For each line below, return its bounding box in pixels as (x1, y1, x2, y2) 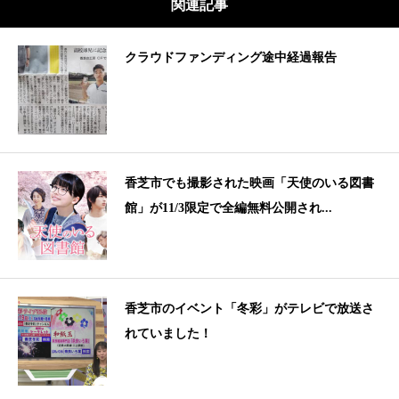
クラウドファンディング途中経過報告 (125, 50, 337, 64)
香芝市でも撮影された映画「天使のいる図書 (125, 175, 374, 190)
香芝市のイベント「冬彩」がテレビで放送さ (125, 301, 374, 315)
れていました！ (125, 326, 212, 340)
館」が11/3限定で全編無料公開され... (125, 200, 332, 215)
